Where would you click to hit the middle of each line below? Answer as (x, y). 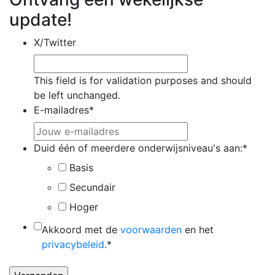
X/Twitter (55, 42)
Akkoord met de (81, 230)
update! (41, 20)
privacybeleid (73, 244)
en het (198, 230)
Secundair (92, 187)
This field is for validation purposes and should (143, 80)
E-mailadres (61, 110)
